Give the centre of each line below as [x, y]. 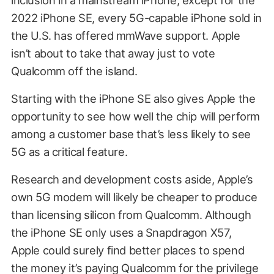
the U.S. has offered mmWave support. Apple [125, 36]
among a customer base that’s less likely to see [131, 134]
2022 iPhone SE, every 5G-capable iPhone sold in [136, 18]
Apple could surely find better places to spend [128, 250]
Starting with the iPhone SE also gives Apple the [133, 99]
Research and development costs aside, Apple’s [132, 180]
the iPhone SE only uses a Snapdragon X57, [121, 233]
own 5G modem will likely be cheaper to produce [134, 197]
